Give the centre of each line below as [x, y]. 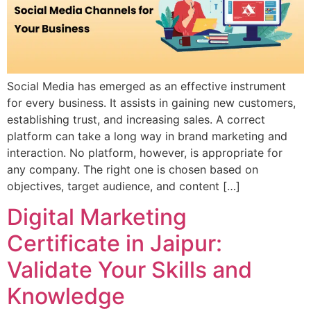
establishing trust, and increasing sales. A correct [136, 119]
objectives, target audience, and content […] [124, 186]
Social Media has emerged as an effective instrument [146, 86]
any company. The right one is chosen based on [133, 169]
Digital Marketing [97, 217]
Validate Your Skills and [129, 270]
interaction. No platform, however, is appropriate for [145, 153]
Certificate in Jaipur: [115, 244]
